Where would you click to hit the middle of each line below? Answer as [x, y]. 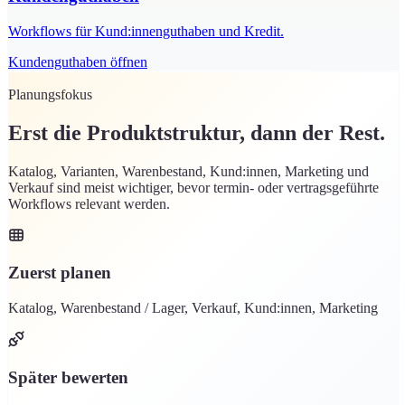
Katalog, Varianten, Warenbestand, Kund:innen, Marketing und [188, 171]
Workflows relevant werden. [89, 203]
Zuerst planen [60, 273]
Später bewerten [68, 377]
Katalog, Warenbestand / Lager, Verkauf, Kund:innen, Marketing [193, 308]
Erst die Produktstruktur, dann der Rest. [197, 132]
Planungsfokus [50, 94]
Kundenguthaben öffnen [78, 61]
